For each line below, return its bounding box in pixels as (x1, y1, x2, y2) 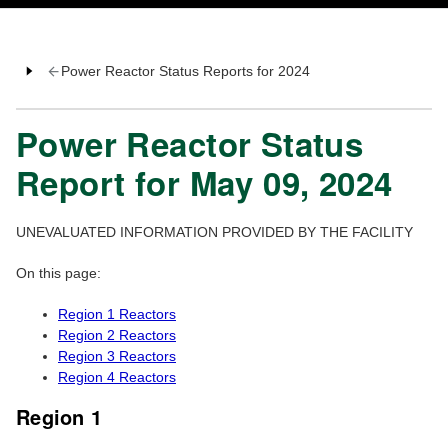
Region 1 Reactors (58, 306, 176, 323)
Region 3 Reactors (58, 348, 176, 365)
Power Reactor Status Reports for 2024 (60, 63, 310, 80)
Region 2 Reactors (58, 327, 176, 344)
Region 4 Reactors (58, 369, 176, 386)
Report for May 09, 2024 (16, 159, 393, 207)
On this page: (16, 265, 101, 282)
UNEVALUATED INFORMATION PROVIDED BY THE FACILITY (16, 224, 413, 241)
